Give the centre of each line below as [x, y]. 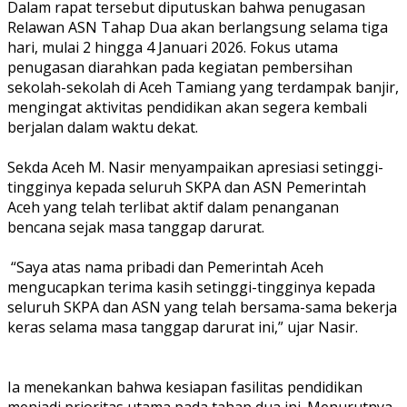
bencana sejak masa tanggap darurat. [136, 227]
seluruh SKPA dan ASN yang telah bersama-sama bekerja [202, 307]
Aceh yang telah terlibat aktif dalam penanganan [173, 207]
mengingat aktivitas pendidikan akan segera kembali [187, 107]
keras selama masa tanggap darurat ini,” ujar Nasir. [183, 327]
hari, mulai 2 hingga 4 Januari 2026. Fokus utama [173, 47]
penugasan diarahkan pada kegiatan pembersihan [180, 67]
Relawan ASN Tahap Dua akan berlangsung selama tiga [198, 27]
